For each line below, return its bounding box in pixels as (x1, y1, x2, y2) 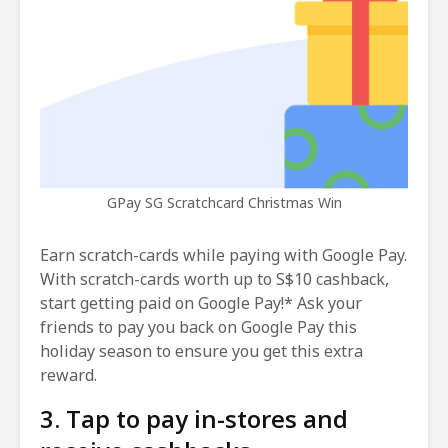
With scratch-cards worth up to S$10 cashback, (40, 267, 389, 290)
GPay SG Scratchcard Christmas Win (106, 192, 342, 212)
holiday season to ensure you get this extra (40, 339, 363, 362)
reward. (40, 363, 97, 386)
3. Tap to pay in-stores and (40, 401, 348, 435)
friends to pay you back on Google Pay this (40, 315, 357, 338)
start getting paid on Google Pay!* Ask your (40, 291, 362, 314)
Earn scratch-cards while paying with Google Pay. (40, 243, 407, 266)
